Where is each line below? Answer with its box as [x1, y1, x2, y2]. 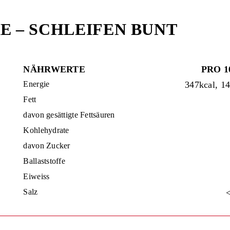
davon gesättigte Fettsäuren [23, 110, 115, 119]
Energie [23, 80, 50, 88]
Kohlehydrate [23, 126, 69, 135]
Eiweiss [23, 172, 50, 181]
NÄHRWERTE [23, 64, 85, 74]
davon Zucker [23, 141, 70, 150]
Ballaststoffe [23, 157, 65, 165]
